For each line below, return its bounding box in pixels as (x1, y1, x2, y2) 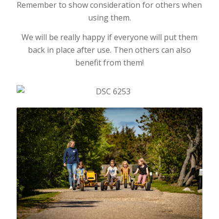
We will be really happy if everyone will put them (21, 31, 197, 43)
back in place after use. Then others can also (27, 44, 191, 55)
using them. (88, 12, 131, 23)
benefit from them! (75, 57, 144, 68)
